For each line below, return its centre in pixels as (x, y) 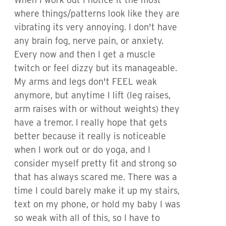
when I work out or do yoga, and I (82, 150)
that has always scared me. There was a (96, 177)
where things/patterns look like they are (97, 13)
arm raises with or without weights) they (97, 109)
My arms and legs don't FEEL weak (86, 81)
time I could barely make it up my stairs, (97, 190)
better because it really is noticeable (90, 136)
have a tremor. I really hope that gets (91, 122)
